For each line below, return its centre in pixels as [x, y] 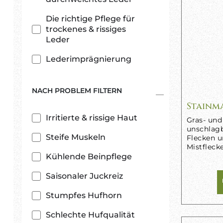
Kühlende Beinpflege [89, 157]
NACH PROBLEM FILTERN [77, 91]
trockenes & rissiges [86, 29]
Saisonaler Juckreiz [84, 176]
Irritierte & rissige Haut [92, 118]
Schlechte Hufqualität [90, 215]
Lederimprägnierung [89, 59]
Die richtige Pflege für [90, 19]
